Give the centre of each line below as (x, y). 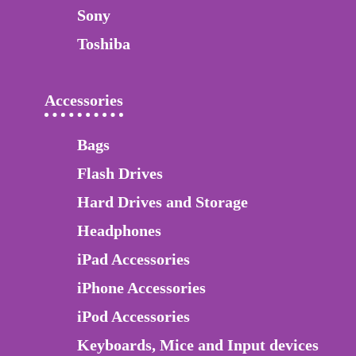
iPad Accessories (133, 259)
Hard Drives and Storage (163, 202)
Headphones (119, 231)
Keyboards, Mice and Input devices (198, 345)
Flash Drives (120, 174)
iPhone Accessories (141, 288)
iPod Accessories (133, 317)
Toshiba (104, 44)
